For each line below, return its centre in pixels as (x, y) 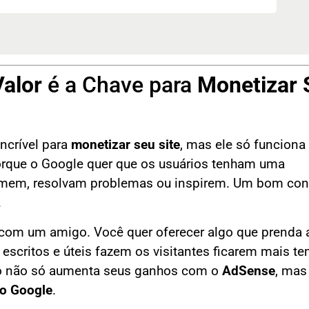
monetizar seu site (126, 145)
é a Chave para (120, 85)
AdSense (249, 271)
